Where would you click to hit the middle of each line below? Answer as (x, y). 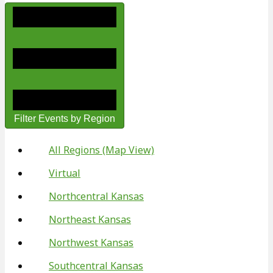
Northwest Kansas (91, 243)
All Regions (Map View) (101, 150)
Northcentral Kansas (96, 196)
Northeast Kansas (90, 219)
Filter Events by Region (65, 119)
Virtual (65, 173)
